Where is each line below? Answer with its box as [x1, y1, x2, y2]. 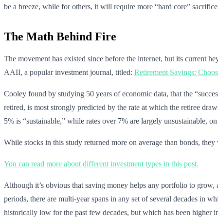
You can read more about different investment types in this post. [4, 159, 199, 168]
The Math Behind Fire [4, 30, 116, 43]
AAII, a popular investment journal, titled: [4, 68, 134, 76]
